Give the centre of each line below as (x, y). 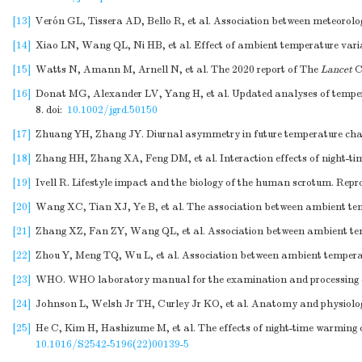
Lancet (337, 69)
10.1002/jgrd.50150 (112, 110)
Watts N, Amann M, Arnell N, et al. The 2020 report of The (178, 69)
